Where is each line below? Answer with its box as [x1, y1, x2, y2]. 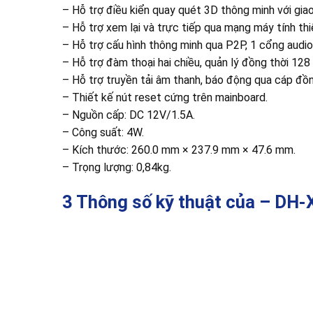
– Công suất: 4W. [61, 126, 144, 140]
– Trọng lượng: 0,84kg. [61, 161, 171, 175]
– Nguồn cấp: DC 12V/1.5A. [61, 108, 195, 122]
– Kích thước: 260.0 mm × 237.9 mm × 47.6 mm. [61, 143, 296, 157]
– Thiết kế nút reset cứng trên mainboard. [61, 91, 268, 105]
